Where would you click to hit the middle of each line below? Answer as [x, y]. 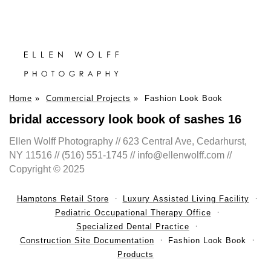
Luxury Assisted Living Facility [186, 199]
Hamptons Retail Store [63, 199]
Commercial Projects [88, 99]
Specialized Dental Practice [133, 227]
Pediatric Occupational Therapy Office [133, 213]
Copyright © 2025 [47, 169]
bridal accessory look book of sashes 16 [125, 119]
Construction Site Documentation [87, 241]
